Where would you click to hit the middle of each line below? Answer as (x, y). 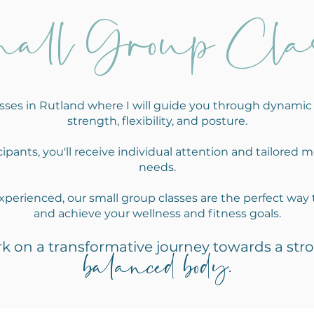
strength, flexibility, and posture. (157, 121)
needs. (157, 167)
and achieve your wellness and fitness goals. (157, 213)
